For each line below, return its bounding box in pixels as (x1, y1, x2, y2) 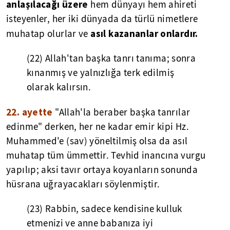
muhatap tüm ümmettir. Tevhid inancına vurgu (6, 149, 206, 162)
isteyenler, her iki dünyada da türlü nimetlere (6, 13, 198, 25)
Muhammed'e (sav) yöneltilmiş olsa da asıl (6, 135, 188, 147)
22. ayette (6, 106, 53, 118)
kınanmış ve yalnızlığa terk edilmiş (27, 67, 175, 79)
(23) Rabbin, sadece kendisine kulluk (27, 203, 182, 215)
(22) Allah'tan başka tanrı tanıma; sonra (27, 52, 196, 65)
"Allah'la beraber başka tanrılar (55, 106, 190, 119)
